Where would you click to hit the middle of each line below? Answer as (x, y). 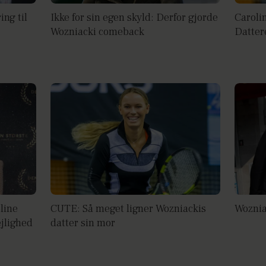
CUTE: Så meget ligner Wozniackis (129, 209)
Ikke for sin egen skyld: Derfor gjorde (134, 17)
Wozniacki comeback (98, 31)
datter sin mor (83, 223)
